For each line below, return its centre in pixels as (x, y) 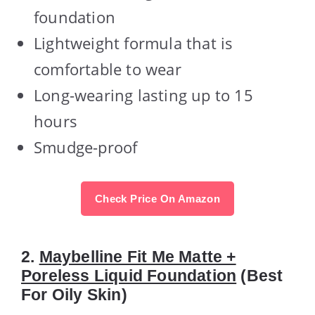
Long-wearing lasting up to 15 (143, 95)
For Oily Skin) (74, 294)
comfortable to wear (108, 69)
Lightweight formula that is (134, 43)
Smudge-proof (86, 147)
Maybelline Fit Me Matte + (137, 256)
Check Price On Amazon (157, 198)
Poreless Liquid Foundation (129, 275)
